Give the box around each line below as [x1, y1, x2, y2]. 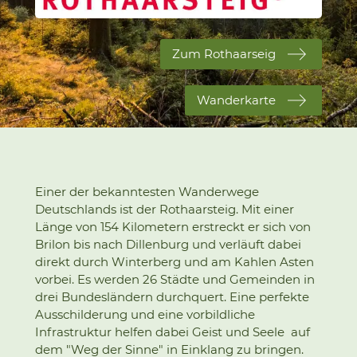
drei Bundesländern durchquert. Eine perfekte [35, 289, 309, 304]
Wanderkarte [197, 92, 276, 108]
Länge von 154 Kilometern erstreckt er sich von [35, 219, 311, 234]
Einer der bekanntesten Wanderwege [35, 184, 259, 199]
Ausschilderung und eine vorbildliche [35, 307, 255, 322]
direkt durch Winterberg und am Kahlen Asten [35, 254, 314, 269]
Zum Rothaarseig [172, 46, 276, 61]
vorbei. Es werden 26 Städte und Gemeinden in [35, 272, 315, 287]
